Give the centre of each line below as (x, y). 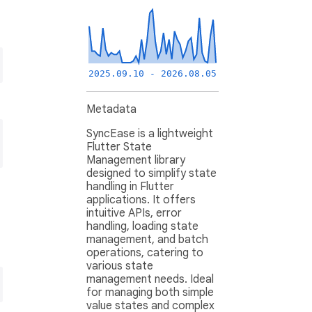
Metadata (111, 110)
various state (120, 266)
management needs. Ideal (150, 280)
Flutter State (119, 147)
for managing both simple (150, 293)
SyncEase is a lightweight (150, 134)
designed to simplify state (151, 174)
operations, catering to (145, 253)
